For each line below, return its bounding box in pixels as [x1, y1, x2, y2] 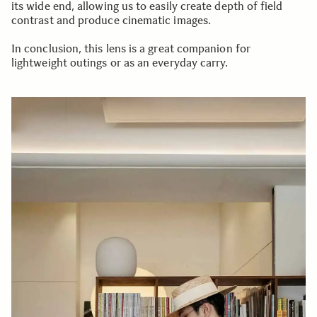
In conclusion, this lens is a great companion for [11, 41, 250, 55]
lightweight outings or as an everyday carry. [11, 55, 229, 69]
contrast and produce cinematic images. [11, 13, 212, 27]
